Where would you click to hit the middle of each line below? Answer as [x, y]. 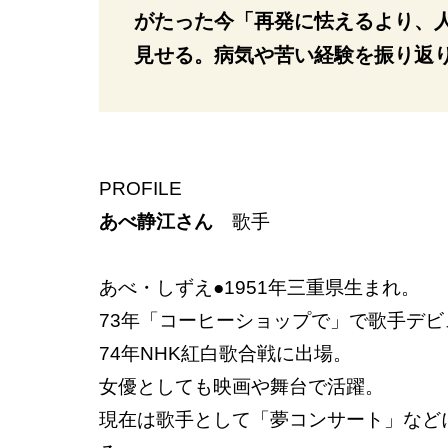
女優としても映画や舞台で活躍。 [241, 386]
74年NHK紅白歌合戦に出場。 [225, 353]
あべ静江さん [156, 221]
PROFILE [140, 188]
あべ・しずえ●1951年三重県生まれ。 [259, 287]
